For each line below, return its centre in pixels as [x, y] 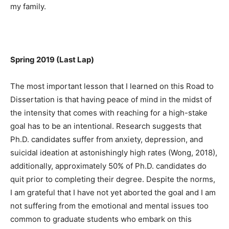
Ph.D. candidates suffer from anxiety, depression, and [107, 139]
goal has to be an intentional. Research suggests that [106, 126]
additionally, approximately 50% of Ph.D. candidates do [108, 166]
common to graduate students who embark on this [101, 219]
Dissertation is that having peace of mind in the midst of [111, 99]
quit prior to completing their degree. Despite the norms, [113, 179]
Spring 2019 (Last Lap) [52, 59]
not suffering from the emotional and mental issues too [109, 205]
